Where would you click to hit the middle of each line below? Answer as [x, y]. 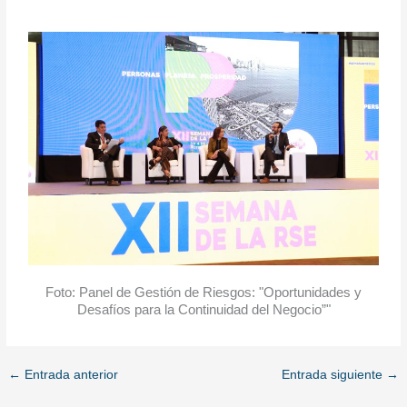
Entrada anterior [70, 375]
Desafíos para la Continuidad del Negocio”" [203, 310]
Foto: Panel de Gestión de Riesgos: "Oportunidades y [203, 293]
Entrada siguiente [333, 375]
